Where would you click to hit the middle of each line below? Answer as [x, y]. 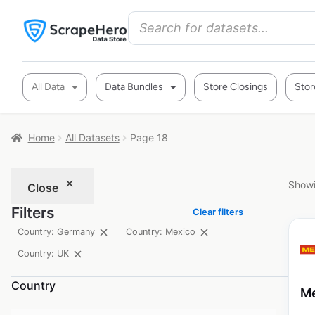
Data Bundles [134, 87]
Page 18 [149, 137]
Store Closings [236, 87]
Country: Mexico [160, 232]
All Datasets [92, 137]
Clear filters [218, 212]
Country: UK [44, 254]
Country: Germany [57, 232]
